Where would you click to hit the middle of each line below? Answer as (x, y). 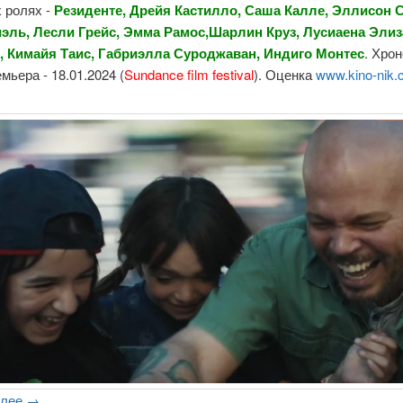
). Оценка (285, 75)
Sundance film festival (189, 75)
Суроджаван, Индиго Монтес (269, 54)
